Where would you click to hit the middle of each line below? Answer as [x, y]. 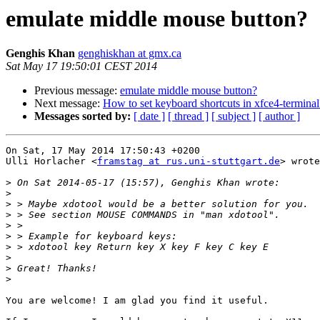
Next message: [69, 104]
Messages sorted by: [82, 116]
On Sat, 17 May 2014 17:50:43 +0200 [103, 151]
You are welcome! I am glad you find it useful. [137, 301]
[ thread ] [188, 116]
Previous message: [77, 91]
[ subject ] [234, 116]
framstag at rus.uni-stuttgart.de [189, 161]
